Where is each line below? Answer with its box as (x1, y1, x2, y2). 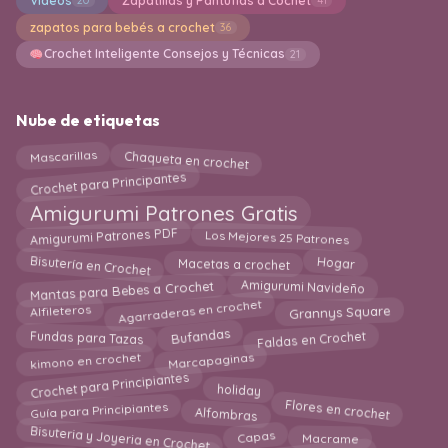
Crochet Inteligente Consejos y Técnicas (43, 46, 285, 62)
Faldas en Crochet (256, 324, 367, 348)
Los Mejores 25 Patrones (204, 227, 349, 248)
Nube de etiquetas (16, 109, 160, 130)
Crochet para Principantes (29, 169, 187, 199)
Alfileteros (29, 303, 91, 322)
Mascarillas (29, 149, 97, 169)
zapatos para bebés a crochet (29, 19, 215, 35)
